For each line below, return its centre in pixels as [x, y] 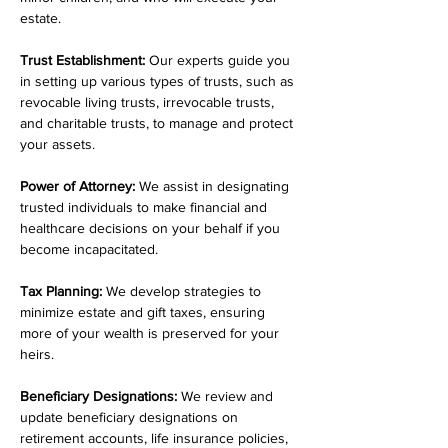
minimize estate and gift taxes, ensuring [144, 312]
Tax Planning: [61, 291]
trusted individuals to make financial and [145, 207]
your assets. [57, 144]
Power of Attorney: [77, 186]
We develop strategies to [183, 291]
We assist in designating [214, 186]
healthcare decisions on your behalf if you [152, 228]
